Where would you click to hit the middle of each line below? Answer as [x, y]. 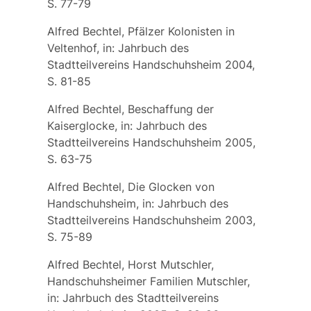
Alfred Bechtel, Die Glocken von [131, 186]
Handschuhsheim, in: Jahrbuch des [137, 203]
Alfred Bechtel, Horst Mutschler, [130, 264]
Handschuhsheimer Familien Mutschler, [148, 281]
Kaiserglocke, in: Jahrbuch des [127, 125]
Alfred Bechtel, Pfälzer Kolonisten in [141, 31]
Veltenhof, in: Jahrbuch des [118, 48]
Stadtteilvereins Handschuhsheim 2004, [151, 64]
